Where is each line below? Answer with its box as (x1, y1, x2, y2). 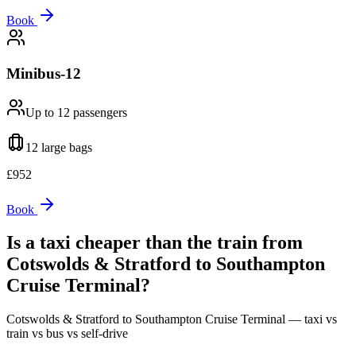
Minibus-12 (6, 64, 81, 82)
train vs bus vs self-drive (6, 327, 128, 341)
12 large (25, 140, 66, 154)
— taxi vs (285, 312, 337, 327)
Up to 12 (25, 105, 70, 119)
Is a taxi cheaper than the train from (6, 232, 303, 253)
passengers (70, 105, 127, 119)
